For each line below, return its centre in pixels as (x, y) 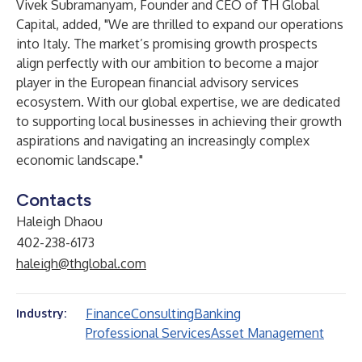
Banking (217, 314)
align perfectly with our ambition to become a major (167, 63)
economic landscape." (80, 160)
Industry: (41, 313)
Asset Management (267, 333)
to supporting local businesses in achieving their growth (179, 121)
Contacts (54, 200)
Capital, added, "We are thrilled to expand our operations (180, 24)
